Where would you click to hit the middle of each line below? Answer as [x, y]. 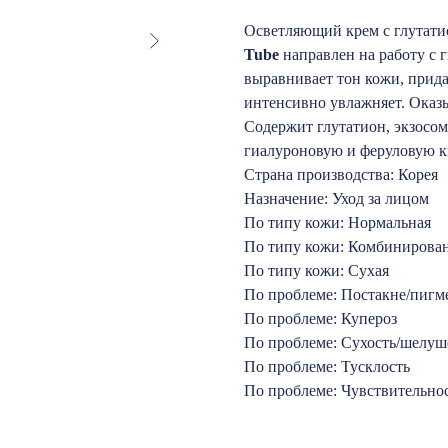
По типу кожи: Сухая [316, 270]
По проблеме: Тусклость [327, 366]
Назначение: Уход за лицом [336, 198]
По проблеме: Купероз [320, 318]
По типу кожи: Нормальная [337, 222]
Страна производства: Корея [341, 174]
